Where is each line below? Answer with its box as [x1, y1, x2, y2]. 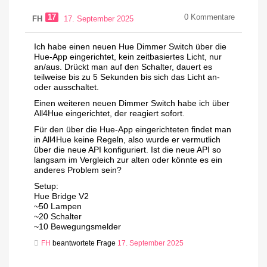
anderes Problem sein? [34, 165, 122, 175]
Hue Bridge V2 [34, 191, 89, 201]
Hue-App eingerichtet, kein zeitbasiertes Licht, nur [34, 52, 222, 62]
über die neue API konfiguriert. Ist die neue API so [34, 145, 221, 155]
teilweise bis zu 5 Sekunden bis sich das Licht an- [34, 72, 220, 82]
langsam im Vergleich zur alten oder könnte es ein [34, 155, 222, 165]
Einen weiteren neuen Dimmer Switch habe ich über [34, 98, 229, 108]
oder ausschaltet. [34, 82, 99, 92]
